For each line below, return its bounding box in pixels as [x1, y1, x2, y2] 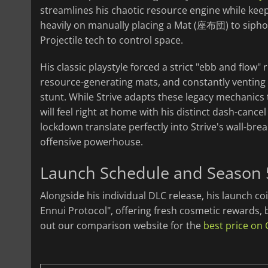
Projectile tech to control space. [40, 33, 183, 47]
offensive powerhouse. [40, 135, 143, 149]
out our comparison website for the [40, 219, 203, 233]
